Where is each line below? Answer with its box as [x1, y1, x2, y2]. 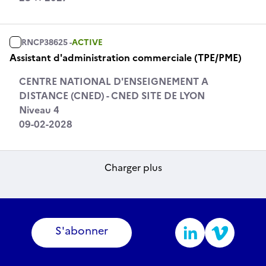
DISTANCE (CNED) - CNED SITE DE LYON [19, 88, 205, 103]
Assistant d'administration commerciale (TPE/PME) [9, 50, 242, 65]
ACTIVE [72, 36, 103, 48]
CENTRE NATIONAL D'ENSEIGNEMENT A [19, 74, 208, 88]
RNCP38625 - [21, 36, 72, 48]
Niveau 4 [19, 103, 59, 117]
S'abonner [55, 223, 108, 239]
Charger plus [104, 160, 162, 175]
